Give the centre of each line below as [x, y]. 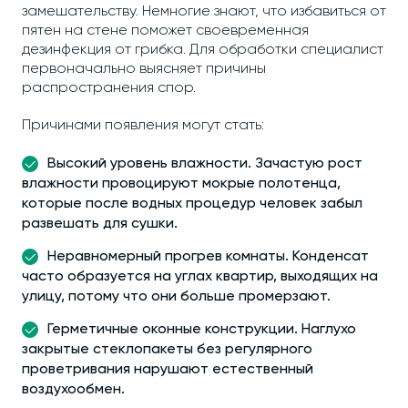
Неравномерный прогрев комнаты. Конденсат [208, 257]
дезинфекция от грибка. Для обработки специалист [203, 50]
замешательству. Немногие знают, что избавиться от [204, 12]
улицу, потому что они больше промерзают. [176, 297]
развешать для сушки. [100, 224]
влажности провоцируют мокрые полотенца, [181, 184]
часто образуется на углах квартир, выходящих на [200, 277]
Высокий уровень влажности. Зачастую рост [205, 164]
